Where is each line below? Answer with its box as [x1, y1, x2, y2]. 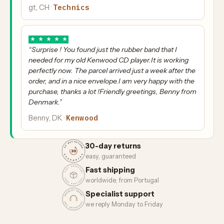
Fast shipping [85, 165, 135, 175]
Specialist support [85, 189, 154, 199]
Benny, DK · [28, 113, 66, 122]
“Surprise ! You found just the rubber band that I [28, 44, 177, 54]
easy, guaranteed [85, 152, 136, 160]
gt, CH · [28, 2, 53, 12]
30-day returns [85, 141, 141, 151]
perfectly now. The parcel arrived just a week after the [28, 65, 195, 75]
